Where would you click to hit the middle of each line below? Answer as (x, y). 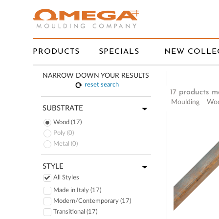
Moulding (186, 102)
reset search (101, 85)
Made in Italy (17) (77, 190)
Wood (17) (67, 122)
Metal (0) (66, 144)
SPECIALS (119, 52)
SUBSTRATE (63, 108)
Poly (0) (64, 133)
